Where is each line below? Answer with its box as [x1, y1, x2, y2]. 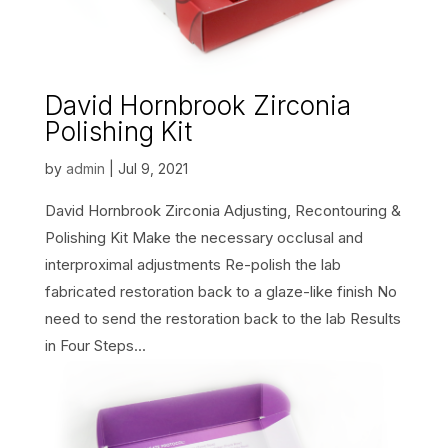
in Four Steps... [44, 335, 146, 355]
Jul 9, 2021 [117, 159, 188, 177]
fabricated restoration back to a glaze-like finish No [44, 281, 397, 301]
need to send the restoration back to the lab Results [44, 308, 401, 328]
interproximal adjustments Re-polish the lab [44, 254, 341, 274]
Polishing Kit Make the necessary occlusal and [44, 227, 363, 247]
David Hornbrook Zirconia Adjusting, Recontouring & [44, 200, 401, 220]
